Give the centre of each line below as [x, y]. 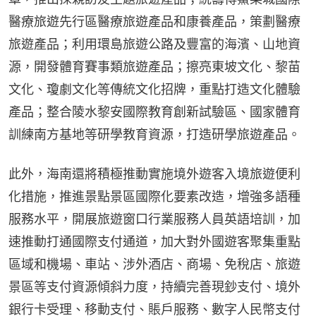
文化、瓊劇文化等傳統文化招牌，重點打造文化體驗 [154, 89]
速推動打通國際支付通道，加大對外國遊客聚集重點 [154, 241]
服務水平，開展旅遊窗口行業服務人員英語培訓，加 [154, 219]
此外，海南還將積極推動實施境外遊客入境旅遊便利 [154, 174]
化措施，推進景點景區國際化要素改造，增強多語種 [154, 196]
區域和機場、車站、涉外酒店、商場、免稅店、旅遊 [154, 264]
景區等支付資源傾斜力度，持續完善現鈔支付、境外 [154, 286]
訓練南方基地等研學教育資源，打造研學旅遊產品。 [154, 134]
